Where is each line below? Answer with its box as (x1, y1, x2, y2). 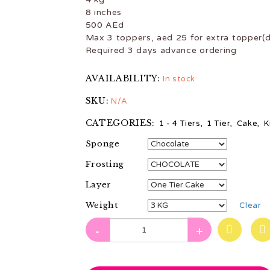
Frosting (85, 159, 125, 169)
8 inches (85, 7, 122, 17)
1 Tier (207, 119, 231, 128)
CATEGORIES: (85, 118, 155, 128)
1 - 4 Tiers (159, 119, 201, 128)
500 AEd (85, 20, 124, 30)
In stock (163, 74, 195, 84)
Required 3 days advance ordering (85, 45, 237, 55)
